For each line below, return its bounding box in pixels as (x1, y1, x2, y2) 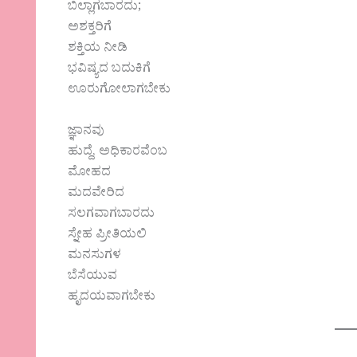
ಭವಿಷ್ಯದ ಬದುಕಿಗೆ (68, 60, 151, 81)
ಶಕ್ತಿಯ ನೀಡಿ (68, 39, 128, 61)
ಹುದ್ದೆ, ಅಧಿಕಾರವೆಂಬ (68, 142, 168, 163)
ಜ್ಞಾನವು (68, 121, 105, 143)
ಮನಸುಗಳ (68, 245, 122, 267)
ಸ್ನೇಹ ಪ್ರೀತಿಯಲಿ (68, 225, 147, 246)
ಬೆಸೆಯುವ (68, 266, 118, 288)
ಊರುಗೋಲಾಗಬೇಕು (68, 80, 171, 102)
